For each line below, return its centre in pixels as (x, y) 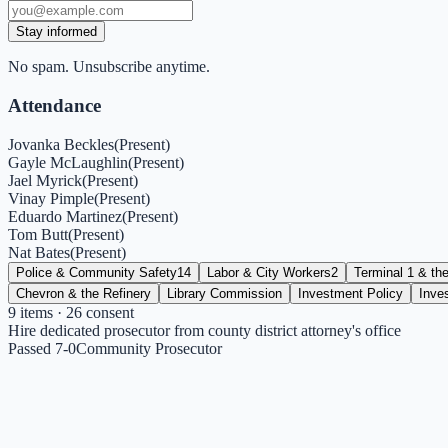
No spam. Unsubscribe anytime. (109, 67)
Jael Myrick (45, 180)
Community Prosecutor (149, 348)
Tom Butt (38, 234)
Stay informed (56, 32)
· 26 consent (93, 312)
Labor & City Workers (269, 272)
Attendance (54, 105)
